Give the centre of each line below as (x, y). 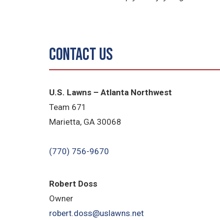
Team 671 (68, 107)
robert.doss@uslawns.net (97, 213)
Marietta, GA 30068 (85, 122)
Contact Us (81, 55)
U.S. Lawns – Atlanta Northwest (111, 93)
